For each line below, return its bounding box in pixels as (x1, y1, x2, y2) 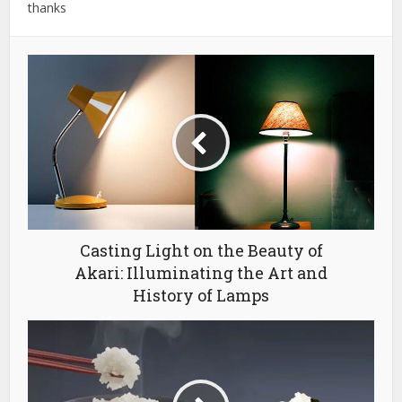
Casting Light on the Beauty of (79, 240, 323, 262)
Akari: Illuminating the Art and (74, 262, 328, 284)
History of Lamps (133, 284, 269, 307)
